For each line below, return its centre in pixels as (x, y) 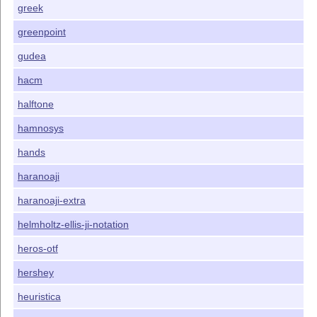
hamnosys (40, 128)
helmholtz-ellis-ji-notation (73, 225)
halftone (35, 104)
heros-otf (38, 249)
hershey (35, 273)
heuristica (39, 297)
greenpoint (41, 32)
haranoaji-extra (51, 201)
